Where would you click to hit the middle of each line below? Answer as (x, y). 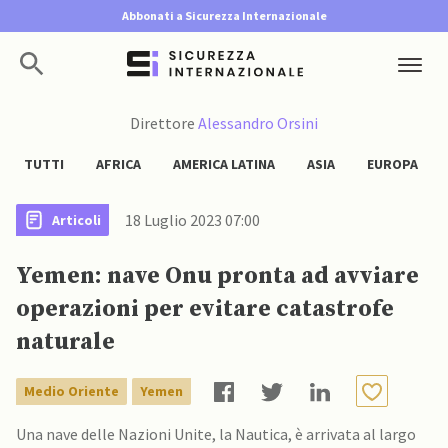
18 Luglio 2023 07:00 (192, 220)
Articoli (76, 219)
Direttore (164, 123)
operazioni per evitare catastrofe (205, 309)
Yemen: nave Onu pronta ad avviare (217, 276)
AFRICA (118, 164)
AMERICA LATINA (224, 164)
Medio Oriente (71, 390)
